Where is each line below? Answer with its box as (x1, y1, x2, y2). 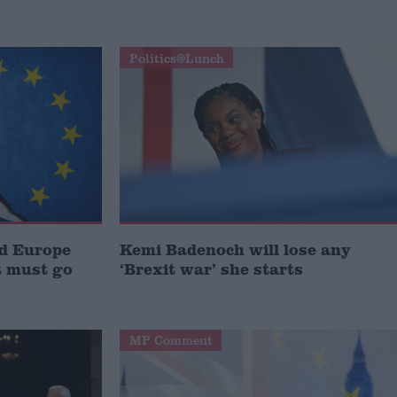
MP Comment (128, 331, 213, 349)
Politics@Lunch (128, 49, 224, 66)
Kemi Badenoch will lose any (120, 237, 352, 260)
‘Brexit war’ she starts (120, 257, 304, 279)
